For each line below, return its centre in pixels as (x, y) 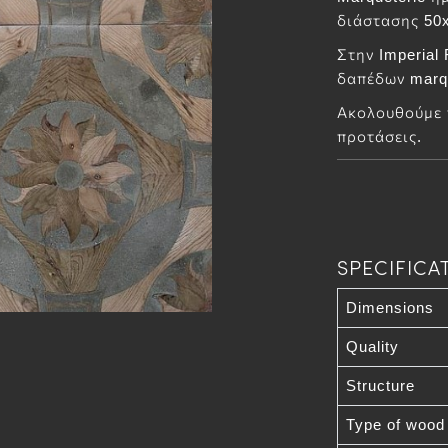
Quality (372, 346)
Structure (380, 385)
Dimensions (389, 307)
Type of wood (395, 424)
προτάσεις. (379, 136)
